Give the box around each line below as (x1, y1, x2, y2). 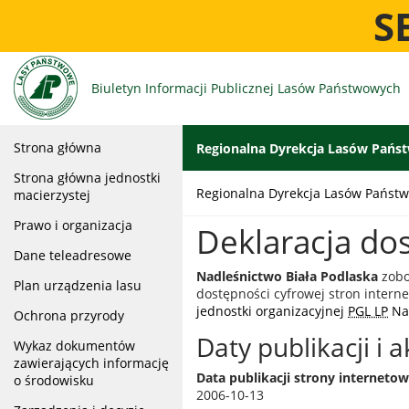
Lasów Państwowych (277, 79, 401, 97)
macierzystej (14, 186, 90, 204)
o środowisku (14, 372, 94, 389)
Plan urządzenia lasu (14, 277, 142, 294)
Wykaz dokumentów (14, 337, 135, 354)
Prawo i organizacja (14, 216, 132, 234)
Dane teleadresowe (14, 246, 131, 264)
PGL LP (348, 302, 388, 320)
